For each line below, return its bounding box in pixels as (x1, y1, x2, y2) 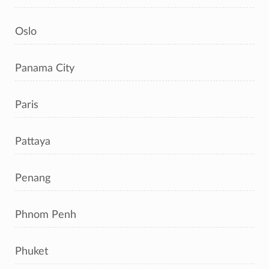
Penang (15, 173, 50, 183)
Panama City (15, 63, 74, 73)
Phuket (15, 246, 48, 256)
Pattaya (15, 136, 50, 147)
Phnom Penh (15, 210, 76, 220)
